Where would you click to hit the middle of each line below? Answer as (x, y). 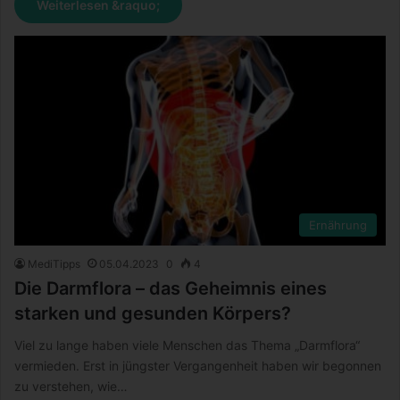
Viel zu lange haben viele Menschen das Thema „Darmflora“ (187, 345)
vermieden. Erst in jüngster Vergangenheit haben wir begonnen (198, 365)
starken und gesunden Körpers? (153, 313)
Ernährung (338, 225)
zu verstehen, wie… (71, 386)
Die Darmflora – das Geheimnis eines (171, 288)
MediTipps (54, 263)
